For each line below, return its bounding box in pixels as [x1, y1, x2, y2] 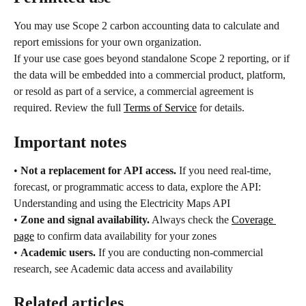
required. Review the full [14, 102, 124, 114]
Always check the [150, 213, 232, 225]
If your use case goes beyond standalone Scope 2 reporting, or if [14, 53, 292, 65]
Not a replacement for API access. [20, 164, 176, 176]
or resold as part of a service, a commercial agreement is [14, 85, 256, 98]
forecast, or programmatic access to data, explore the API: [14, 180, 264, 193]
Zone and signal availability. [20, 213, 150, 225]
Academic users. [20, 246, 96, 258]
